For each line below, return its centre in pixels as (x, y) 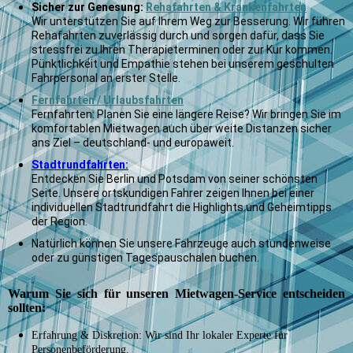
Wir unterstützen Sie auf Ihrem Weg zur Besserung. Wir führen (188, 22)
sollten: (27, 308)
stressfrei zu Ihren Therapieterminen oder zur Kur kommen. (182, 50)
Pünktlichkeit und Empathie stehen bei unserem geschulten (183, 64)
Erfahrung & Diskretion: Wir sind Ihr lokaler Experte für (160, 336)
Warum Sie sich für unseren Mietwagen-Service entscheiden (176, 294)
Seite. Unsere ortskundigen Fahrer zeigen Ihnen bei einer (173, 193)
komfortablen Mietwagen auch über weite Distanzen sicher (182, 129)
